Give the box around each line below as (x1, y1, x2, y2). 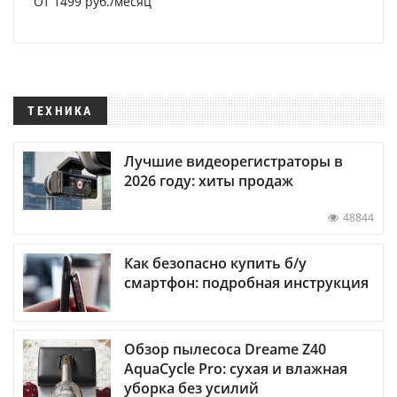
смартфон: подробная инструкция (124, 272, 369, 292)
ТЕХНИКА (27, 104, 93, 119)
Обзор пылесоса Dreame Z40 (124, 339, 326, 359)
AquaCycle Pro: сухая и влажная (124, 358, 347, 378)
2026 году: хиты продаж (124, 171, 293, 191)
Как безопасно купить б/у (124, 253, 307, 273)
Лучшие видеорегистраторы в (124, 152, 343, 172)
